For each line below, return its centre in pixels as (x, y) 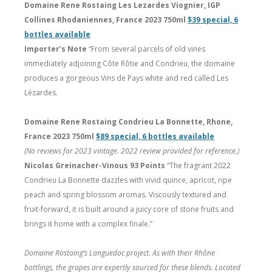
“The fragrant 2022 (199, 165)
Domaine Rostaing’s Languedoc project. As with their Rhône (120, 253)
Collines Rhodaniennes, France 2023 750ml (106, 19)
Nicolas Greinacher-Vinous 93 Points (96, 165)
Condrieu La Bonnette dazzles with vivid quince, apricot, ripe (128, 180)
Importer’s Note (56, 49)
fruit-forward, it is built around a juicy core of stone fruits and (129, 209)
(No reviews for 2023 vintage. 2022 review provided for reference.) (132, 151)
